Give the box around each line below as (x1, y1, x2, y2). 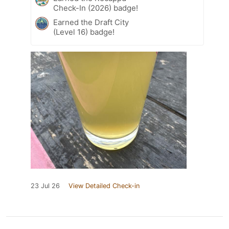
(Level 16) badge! (53, 27, 114, 37)
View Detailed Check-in (68, 181, 140, 190)
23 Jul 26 (31, 181, 60, 190)
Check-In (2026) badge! (53, 3, 138, 13)
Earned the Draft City (53, 17, 129, 27)
